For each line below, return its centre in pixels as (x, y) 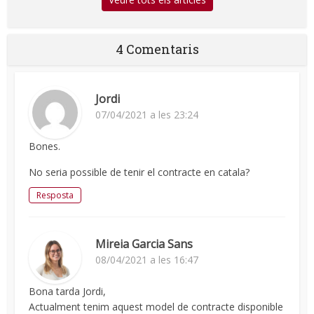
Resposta (55, 195)
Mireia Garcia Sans (144, 244)
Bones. (45, 146)
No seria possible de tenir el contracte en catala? (139, 172)
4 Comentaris (157, 49)
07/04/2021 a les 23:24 (147, 114)
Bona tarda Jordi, (68, 291)
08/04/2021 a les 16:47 (147, 259)
